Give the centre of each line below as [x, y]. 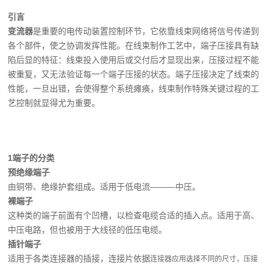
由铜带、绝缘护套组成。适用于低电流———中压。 [104, 187]
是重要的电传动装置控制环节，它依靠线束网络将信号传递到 [146, 31]
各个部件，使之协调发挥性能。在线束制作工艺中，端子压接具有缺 [134, 45]
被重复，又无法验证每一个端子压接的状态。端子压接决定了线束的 [134, 74]
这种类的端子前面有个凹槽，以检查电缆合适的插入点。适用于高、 [134, 215]
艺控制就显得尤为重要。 [54, 103]
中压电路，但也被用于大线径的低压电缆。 [88, 230]
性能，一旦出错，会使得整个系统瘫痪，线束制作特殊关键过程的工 [134, 89]
